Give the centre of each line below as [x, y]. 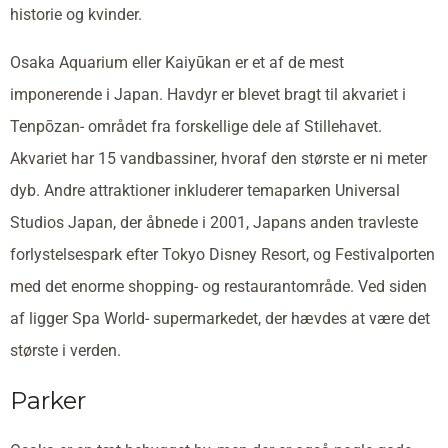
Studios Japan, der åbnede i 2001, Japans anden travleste [214, 222]
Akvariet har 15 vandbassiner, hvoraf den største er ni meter [218, 158]
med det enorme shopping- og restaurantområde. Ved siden [218, 286]
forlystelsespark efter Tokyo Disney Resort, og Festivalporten [222, 254]
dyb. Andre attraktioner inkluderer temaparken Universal [205, 190]
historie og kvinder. [76, 14]
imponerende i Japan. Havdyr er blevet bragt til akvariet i [208, 94]
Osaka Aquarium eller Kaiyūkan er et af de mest [177, 62]
